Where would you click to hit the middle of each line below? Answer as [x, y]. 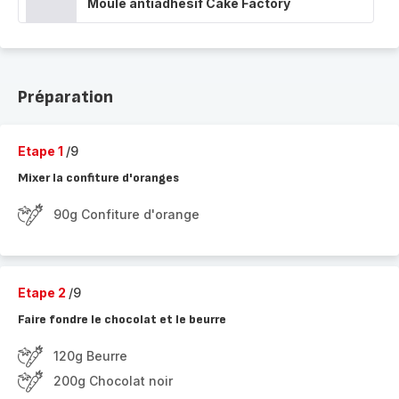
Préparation [65, 97]
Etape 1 [42, 151]
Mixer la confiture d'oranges [98, 178]
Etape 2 [43, 293]
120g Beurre [90, 356]
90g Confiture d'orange [126, 214]
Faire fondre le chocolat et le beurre [122, 319]
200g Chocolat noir [113, 381]
